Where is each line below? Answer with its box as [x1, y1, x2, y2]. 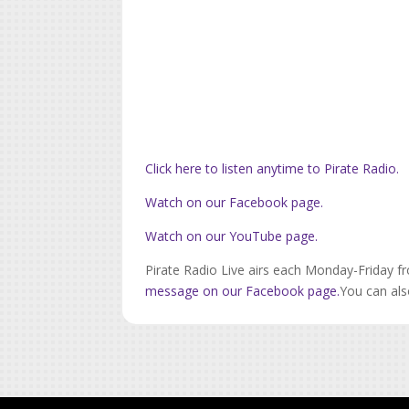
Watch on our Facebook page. [145, 193, 324, 211]
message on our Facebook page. [145, 281, 341, 299]
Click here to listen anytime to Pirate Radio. [145, 159, 400, 177]
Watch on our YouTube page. [145, 226, 319, 245]
